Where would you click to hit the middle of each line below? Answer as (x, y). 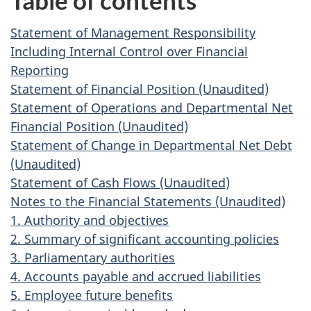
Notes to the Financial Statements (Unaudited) (148, 201)
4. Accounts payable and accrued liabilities (136, 276)
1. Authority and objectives (90, 220)
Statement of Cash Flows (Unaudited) (120, 182)
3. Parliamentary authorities (93, 257)
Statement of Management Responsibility (133, 32)
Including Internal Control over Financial (129, 51)
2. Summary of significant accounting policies (145, 238)
